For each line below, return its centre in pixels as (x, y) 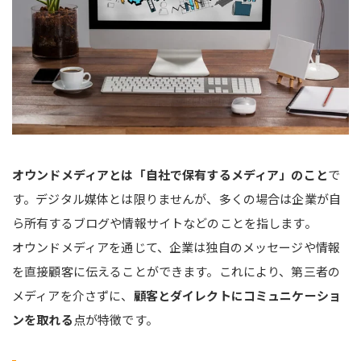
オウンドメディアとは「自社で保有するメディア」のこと (170, 174)
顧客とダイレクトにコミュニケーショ (237, 295)
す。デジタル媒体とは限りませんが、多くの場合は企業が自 (177, 198)
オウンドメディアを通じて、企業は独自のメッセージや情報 (176, 247)
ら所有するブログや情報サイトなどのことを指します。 (164, 222)
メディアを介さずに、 (73, 295)
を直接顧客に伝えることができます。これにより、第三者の (176, 271)
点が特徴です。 (115, 319)
